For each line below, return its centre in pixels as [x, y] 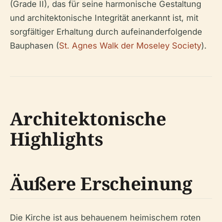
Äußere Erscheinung [101, 183]
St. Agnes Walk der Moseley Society [130, 45]
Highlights [56, 139]
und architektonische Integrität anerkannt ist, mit [104, 18]
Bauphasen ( [34, 45]
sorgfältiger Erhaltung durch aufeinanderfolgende [106, 31]
